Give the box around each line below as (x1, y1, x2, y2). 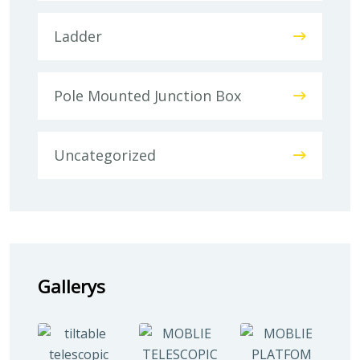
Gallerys (38, 274, 105, 298)
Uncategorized (54, 145, 156, 165)
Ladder (54, 27, 102, 46)
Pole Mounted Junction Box (54, 86, 241, 105)
